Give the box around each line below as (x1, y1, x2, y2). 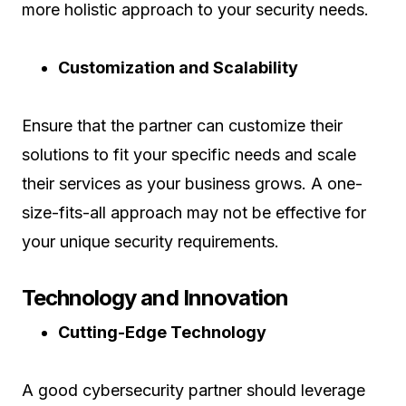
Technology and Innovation (22, 285, 288, 311)
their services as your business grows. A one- (22, 174, 362, 193)
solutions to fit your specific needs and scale (22, 145, 356, 164)
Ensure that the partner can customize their (22, 116, 343, 135)
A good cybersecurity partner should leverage (22, 381, 365, 400)
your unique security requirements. (22, 232, 279, 251)
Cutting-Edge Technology (58, 323, 266, 342)
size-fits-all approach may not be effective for (22, 203, 366, 222)
